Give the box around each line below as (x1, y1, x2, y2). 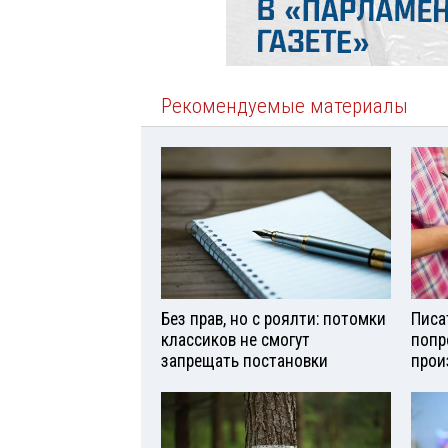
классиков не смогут (161, 330, 310, 351)
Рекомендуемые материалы (161, 93, 408, 118)
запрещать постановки (161, 351, 328, 372)
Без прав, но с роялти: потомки (161, 309, 386, 330)
